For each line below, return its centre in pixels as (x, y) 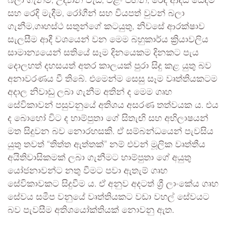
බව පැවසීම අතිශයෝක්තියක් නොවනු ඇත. (91, 210)
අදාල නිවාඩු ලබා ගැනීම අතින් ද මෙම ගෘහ (90, 92)
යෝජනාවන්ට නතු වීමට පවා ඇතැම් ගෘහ (88, 171)
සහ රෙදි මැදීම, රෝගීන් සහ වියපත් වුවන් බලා (96, 13)
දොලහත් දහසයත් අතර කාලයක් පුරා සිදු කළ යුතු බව (109, 66)
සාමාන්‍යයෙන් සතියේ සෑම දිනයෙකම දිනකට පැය (103, 53)
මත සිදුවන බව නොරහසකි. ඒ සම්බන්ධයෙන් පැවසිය (110, 131)
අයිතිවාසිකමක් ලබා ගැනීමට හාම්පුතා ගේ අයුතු (99, 158)
